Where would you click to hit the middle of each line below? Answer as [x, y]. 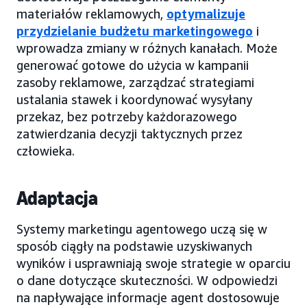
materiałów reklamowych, [91, 13]
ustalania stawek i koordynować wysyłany [134, 99]
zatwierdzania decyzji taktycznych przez [130, 133]
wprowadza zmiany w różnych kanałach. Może [147, 48]
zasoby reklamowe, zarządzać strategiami [135, 82]
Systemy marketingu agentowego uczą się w [142, 229]
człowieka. [46, 150]
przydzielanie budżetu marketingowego [135, 30]
